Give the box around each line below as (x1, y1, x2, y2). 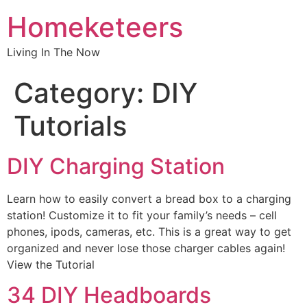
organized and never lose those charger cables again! (7, 241, 285, 255)
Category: (14, 76, 151, 110)
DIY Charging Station (7, 153, 225, 180)
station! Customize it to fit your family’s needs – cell (7, 208, 277, 222)
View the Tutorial (7, 258, 95, 271)
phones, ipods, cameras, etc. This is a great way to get (7, 225, 291, 238)
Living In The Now (7, 45, 100, 59)
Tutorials (14, 109, 127, 143)
